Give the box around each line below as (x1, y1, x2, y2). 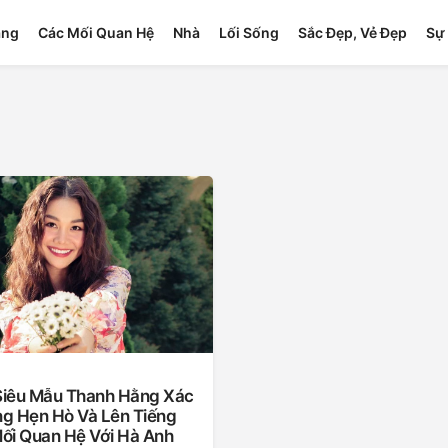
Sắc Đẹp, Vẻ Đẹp (297, 24, 407, 42)
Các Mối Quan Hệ (37, 24, 154, 42)
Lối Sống (218, 24, 279, 42)
